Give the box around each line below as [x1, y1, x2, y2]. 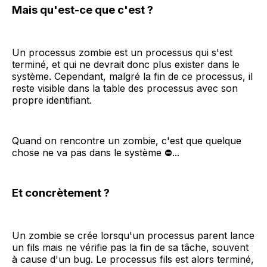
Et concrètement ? [12, 186, 110, 200]
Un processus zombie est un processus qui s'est [12, 46, 232, 59]
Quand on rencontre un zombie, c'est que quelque [12, 135, 241, 147]
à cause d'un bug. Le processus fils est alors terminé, [12, 253, 254, 265]
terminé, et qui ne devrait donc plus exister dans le [12, 58, 240, 71]
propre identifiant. [12, 94, 92, 107]
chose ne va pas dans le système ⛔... [12, 147, 179, 159]
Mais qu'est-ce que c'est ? [12, 3, 153, 17]
